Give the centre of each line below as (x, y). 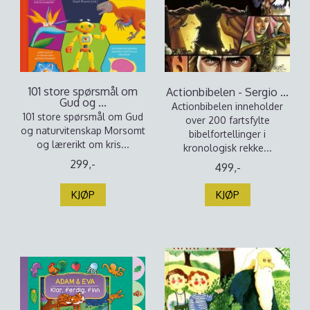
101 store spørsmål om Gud (83, 117)
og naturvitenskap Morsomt (83, 130)
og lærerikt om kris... (83, 144)
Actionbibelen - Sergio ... (227, 92)
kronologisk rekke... (227, 148)
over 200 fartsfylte (227, 120)
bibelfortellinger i (227, 134)
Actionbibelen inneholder (227, 106)
